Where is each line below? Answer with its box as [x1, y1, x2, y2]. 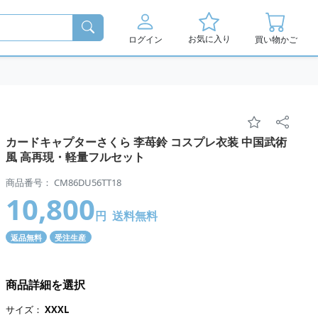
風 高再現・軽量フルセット [6, 148, 145, 165]
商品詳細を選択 [6, 276, 85, 292]
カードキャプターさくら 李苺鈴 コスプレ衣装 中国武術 [6, 133, 287, 150]
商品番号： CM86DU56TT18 [6, 175, 121, 189]
